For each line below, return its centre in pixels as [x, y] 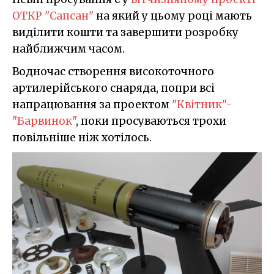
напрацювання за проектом [92, 104]
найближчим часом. [68, 49]
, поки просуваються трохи [151, 121]
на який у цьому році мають [173, 16]
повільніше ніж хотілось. [82, 137]
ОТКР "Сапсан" [53, 16]
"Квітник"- [202, 104]
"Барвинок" [44, 121]
